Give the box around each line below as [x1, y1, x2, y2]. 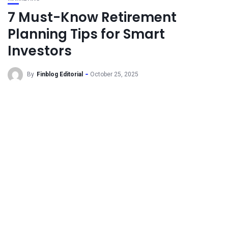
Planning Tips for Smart [8, 25, 165, 43]
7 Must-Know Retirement [8, 8, 177, 26]
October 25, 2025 [90, 71, 138, 78]
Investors [8, 42, 72, 60]
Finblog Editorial [37, 71, 83, 78]
